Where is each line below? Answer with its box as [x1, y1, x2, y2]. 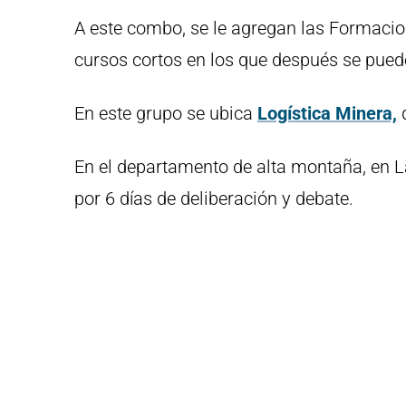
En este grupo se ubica [74, 102, 253, 125]
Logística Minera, [257, 102, 397, 125]
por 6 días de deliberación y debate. [74, 188, 353, 210]
